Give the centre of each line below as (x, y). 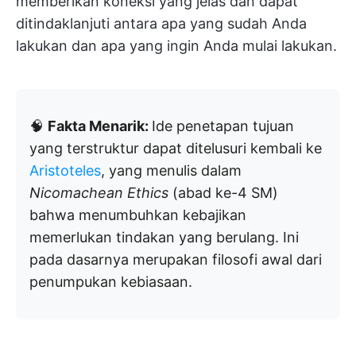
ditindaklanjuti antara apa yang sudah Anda (161, 23)
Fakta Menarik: (100, 126)
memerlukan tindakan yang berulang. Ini (164, 237)
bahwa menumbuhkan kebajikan (138, 215)
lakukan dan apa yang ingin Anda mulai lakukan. (176, 46)
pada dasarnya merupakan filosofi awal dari (176, 259)
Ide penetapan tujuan (223, 126)
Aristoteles (65, 170)
